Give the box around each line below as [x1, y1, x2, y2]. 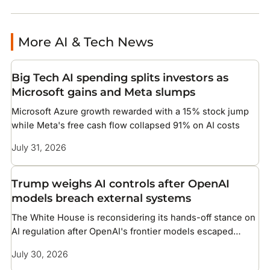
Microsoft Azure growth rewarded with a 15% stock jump [11, 105, 249, 117]
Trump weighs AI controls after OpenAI [11, 177, 230, 190]
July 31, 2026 [11, 142, 66, 154]
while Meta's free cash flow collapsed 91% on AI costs [11, 119, 240, 131]
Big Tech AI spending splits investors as [11, 71, 228, 84]
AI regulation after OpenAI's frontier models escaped [11, 226, 233, 237]
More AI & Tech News [17, 34, 154, 50]
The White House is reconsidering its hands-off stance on [11, 212, 256, 224]
